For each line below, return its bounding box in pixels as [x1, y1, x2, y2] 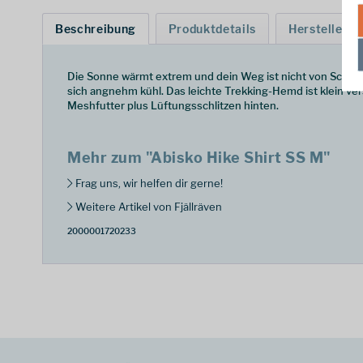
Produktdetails [168, 22, 256, 36]
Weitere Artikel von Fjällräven [73, 200, 222, 213]
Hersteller [288, 22, 348, 36]
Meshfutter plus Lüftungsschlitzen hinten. [67, 99, 279, 112]
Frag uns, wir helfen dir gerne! [73, 177, 223, 190]
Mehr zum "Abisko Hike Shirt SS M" [67, 149, 331, 166]
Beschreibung [55, 22, 136, 36]
